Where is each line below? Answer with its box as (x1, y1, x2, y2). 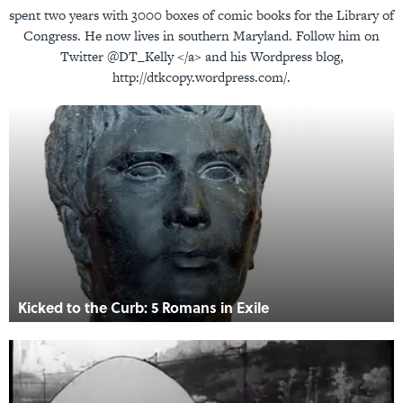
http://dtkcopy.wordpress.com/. (112, 67, 291, 86)
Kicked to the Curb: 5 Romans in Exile (18, 296, 269, 318)
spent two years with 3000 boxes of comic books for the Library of (9, 5, 394, 24)
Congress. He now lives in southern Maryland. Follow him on (23, 26, 380, 45)
